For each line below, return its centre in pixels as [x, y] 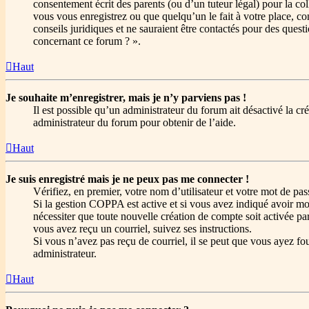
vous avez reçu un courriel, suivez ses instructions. [142, 229]
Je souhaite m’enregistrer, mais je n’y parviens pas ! [126, 98]
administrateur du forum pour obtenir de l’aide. [134, 123]
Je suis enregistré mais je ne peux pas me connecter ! [127, 179]
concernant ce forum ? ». [87, 41]
